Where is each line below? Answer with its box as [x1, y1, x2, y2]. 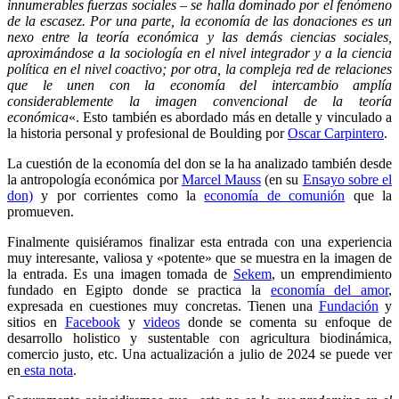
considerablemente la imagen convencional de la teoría [7, 93, 392, 109]
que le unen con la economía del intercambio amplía [7, 77, 392, 93]
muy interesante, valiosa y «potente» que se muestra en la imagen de [7, 249, 392, 265]
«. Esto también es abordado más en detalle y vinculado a [69, 109, 392, 125]
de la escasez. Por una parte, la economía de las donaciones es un [7, 12, 392, 28]
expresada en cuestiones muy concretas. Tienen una [7, 297, 319, 313]
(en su [261, 171, 303, 187]
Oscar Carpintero [288, 125, 384, 141]
